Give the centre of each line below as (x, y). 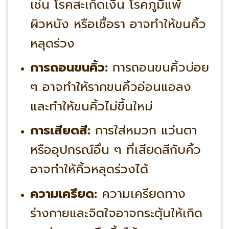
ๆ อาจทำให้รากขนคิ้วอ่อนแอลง (110, 87)
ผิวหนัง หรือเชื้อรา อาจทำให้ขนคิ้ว (118, 24)
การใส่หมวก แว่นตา (143, 131)
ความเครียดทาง (141, 193)
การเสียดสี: (60, 131)
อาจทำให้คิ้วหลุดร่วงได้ (89, 169)
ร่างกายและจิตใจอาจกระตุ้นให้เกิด (116, 213)
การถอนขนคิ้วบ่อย (158, 67)
